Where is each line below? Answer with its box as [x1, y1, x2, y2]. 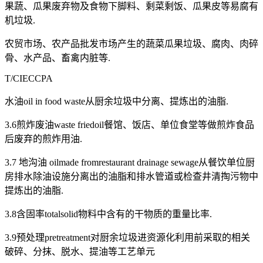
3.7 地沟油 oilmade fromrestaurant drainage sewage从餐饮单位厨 [5, 157, 255, 168]
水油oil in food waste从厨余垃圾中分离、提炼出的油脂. [5, 96, 228, 107]
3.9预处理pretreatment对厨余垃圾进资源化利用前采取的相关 [5, 232, 250, 243]
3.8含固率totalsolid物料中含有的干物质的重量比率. [5, 209, 212, 220]
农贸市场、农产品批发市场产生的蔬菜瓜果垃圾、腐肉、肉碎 [5, 39, 258, 49]
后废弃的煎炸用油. [5, 134, 82, 144]
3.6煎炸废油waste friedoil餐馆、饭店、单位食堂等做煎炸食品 [5, 120, 254, 130]
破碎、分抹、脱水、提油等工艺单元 [5, 247, 155, 257]
